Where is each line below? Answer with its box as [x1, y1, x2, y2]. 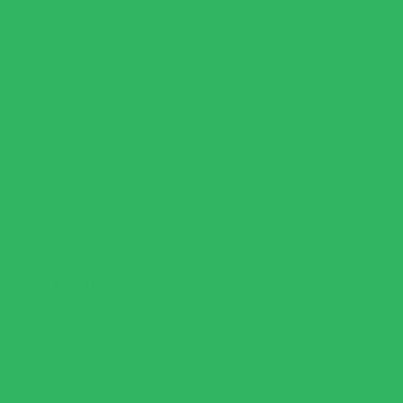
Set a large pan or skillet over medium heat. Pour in [55, 153, 355, 171]
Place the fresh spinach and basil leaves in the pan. [55, 273, 359, 291]
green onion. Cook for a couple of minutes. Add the [55, 191, 355, 209]
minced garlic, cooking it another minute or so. [55, 210, 331, 228]
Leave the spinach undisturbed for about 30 [55, 292, 315, 310]
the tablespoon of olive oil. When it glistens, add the [55, 172, 361, 190]
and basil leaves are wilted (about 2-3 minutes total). [55, 330, 363, 348]
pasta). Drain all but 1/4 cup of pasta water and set [55, 51, 354, 69]
